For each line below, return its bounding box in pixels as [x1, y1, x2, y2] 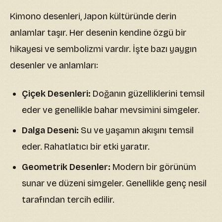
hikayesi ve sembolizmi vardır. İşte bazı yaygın [10, 44, 197, 55]
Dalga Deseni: [22, 125, 79, 136]
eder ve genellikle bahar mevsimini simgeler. [22, 105, 200, 116]
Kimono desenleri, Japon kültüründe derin [10, 11, 176, 22]
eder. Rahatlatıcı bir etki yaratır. [22, 141, 150, 153]
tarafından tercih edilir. [22, 194, 114, 206]
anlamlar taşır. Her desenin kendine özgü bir [10, 27, 186, 39]
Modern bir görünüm [111, 162, 196, 173]
